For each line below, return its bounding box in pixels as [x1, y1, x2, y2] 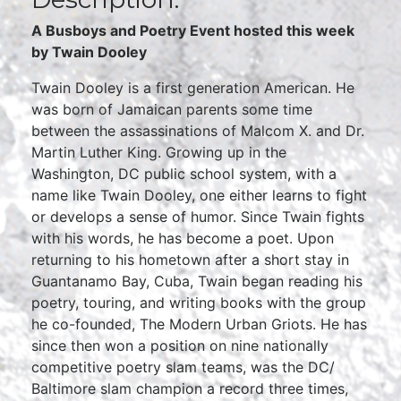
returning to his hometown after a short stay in [31, 251, 349, 269]
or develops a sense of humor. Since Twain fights [31, 208, 364, 226]
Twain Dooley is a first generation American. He [31, 79, 354, 97]
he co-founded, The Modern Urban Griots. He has [31, 315, 367, 333]
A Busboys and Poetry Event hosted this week [31, 21, 354, 39]
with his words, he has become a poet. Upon [31, 229, 334, 247]
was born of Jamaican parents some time [31, 100, 312, 118]
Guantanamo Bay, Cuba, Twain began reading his [31, 272, 363, 290]
